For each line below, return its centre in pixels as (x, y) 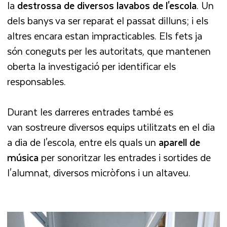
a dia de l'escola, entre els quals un (83, 142)
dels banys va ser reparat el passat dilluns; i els (108, 20)
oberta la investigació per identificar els (92, 66)
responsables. (37, 81)
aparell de (180, 142)
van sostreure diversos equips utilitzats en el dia (111, 127)
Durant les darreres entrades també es (90, 112)
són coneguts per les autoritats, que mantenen (109, 51)
